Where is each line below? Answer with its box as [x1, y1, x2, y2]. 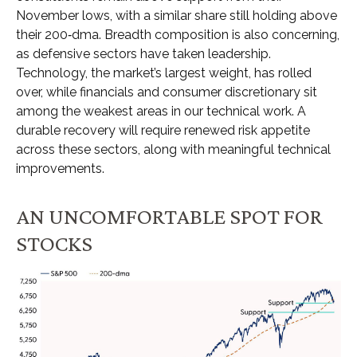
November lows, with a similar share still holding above [16, 7, 337, 23]
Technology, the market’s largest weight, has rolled [16, 65, 312, 80]
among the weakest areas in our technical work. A [16, 103, 306, 119]
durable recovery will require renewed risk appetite [16, 122, 310, 138]
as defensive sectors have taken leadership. [16, 45, 271, 61]
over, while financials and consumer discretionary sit [16, 84, 317, 100]
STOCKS [16, 229, 92, 256]
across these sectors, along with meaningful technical [16, 141, 331, 157]
